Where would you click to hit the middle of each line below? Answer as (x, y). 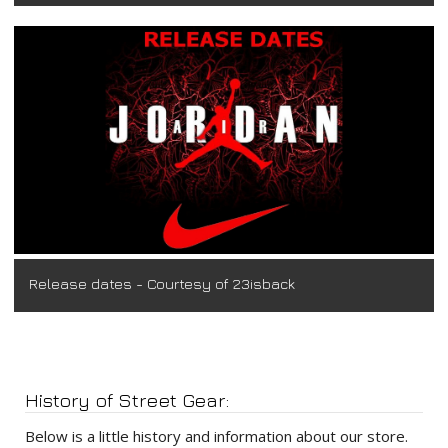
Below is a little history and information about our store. (216, 435)
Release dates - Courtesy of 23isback (162, 283)
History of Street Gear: (127, 399)
